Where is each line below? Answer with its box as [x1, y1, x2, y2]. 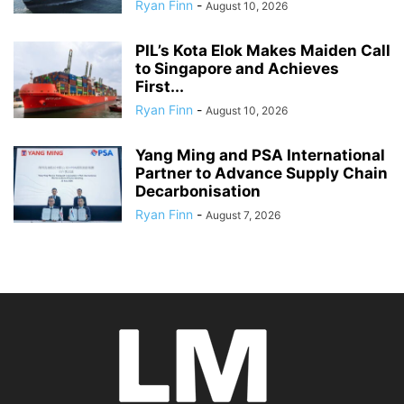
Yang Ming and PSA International [135, 146, 385, 165]
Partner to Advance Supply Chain [135, 164, 388, 183]
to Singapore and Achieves [135, 60, 339, 78]
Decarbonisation [135, 182, 261, 201]
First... [135, 78, 184, 96]
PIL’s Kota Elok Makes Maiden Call [135, 41, 390, 60]
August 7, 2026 [206, 208, 280, 223]
